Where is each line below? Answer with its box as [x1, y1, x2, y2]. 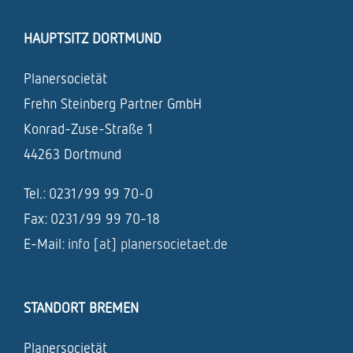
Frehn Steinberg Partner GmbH [24, 94, 202, 112]
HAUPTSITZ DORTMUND [24, 28, 162, 46]
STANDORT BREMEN [24, 298, 139, 316]
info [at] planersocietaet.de [68, 234, 228, 252]
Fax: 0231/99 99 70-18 [24, 209, 160, 227]
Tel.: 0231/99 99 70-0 [24, 184, 153, 202]
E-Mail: [24, 234, 68, 252]
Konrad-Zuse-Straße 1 [24, 119, 153, 137]
